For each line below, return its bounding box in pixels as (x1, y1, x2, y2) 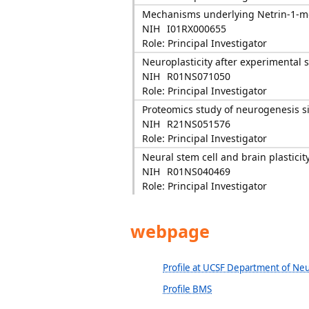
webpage (126, 219, 210, 243)
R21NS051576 (166, 117, 230, 130)
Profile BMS (163, 283, 212, 295)
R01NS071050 (166, 70, 230, 83)
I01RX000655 (166, 22, 226, 35)
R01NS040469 (166, 165, 230, 178)
